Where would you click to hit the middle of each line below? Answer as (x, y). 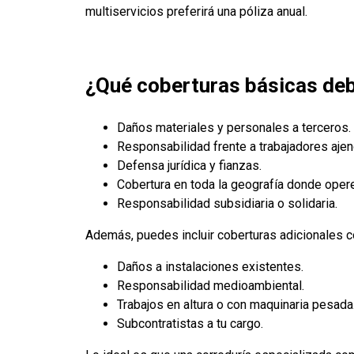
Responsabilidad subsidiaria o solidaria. (227, 203)
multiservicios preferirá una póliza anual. (196, 11)
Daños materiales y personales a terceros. (234, 127)
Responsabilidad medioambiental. (211, 285)
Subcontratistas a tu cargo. (190, 323)
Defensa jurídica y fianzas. (189, 165)
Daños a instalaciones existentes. (210, 266)
